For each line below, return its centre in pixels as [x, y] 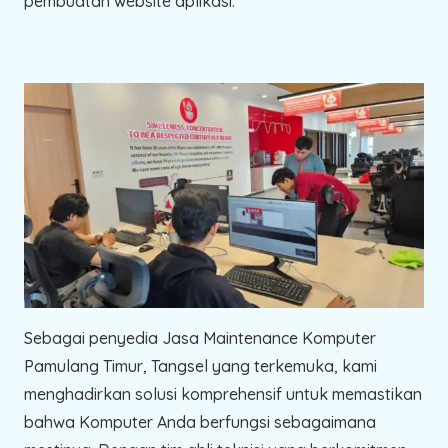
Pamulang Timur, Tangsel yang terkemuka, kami [200, 365]
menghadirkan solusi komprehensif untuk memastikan [223, 393]
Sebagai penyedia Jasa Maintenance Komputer [200, 337]
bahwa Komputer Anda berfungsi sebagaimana [200, 421]
